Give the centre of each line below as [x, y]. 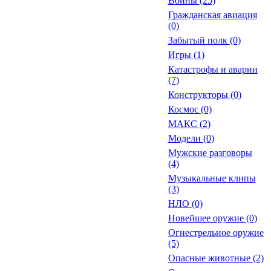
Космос [184, 109]
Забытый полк [199, 40]
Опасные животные [210, 258]
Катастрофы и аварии [213, 69]
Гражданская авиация [212, 15]
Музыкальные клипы [212, 178]
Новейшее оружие [207, 218]
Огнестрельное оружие [216, 233]
